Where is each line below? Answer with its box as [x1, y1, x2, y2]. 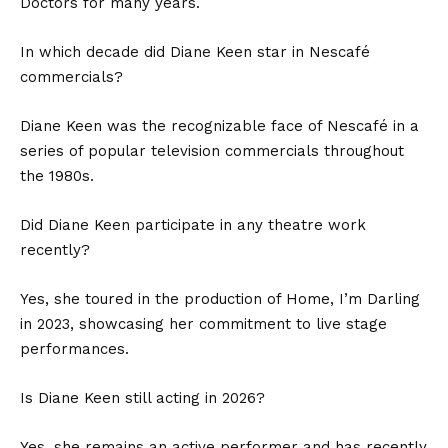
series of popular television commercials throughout [20, 141, 404, 160]
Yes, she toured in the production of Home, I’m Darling [20, 289, 420, 308]
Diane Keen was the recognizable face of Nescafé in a [20, 116, 419, 135]
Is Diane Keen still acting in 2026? [20, 388, 265, 407]
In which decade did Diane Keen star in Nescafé [20, 42, 370, 61]
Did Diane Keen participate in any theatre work [20, 215, 366, 234]
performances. [20, 339, 129, 358]
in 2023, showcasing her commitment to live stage [20, 314, 387, 333]
